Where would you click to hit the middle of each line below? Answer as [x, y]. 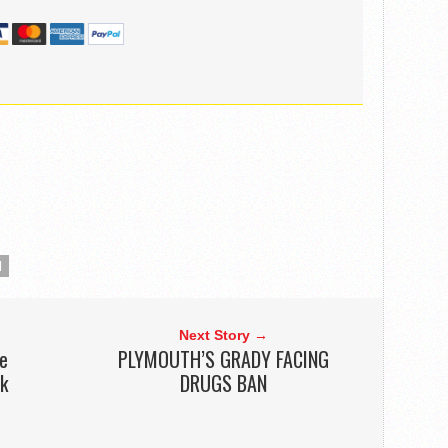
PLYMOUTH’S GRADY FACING [223, 359]
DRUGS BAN [223, 383]
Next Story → [223, 335]
